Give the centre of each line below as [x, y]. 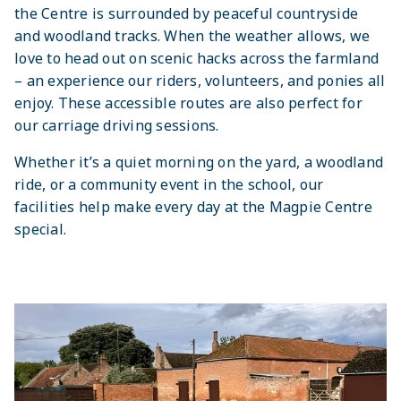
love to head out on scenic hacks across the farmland [196, 59]
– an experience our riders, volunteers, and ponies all [200, 81]
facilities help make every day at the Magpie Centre [193, 207]
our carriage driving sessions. [117, 126]
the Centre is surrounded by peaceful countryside [186, 14]
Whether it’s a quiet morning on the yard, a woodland [199, 162]
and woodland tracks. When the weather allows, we [192, 36]
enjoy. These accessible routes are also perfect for [188, 103]
